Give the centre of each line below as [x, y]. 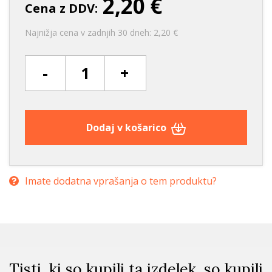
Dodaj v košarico [127, 128]
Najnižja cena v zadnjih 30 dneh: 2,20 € [101, 33]
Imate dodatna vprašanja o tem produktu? [121, 181]
